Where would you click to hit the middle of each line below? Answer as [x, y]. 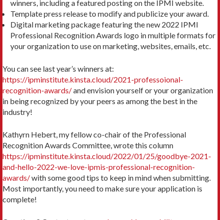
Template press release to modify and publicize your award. [110, 14]
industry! [17, 112]
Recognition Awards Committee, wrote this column [88, 145]
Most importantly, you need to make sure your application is [102, 189]
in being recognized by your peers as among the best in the [100, 101]
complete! [20, 199]
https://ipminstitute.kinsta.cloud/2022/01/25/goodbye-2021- [107, 156]
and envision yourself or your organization [142, 90]
